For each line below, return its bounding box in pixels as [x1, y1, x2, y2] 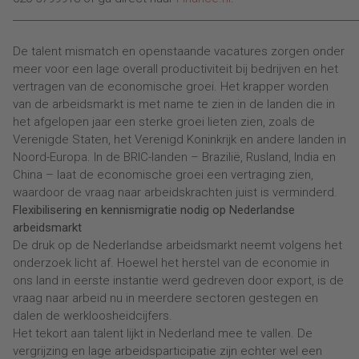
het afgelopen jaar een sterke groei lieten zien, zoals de [13, 115, 315, 130]
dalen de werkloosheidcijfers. [13, 309, 175, 324]
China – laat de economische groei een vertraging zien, [13, 167, 313, 183]
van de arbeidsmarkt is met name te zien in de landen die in [13, 97, 335, 112]
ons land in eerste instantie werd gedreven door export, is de [13, 273, 344, 288]
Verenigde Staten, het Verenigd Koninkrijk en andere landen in [13, 132, 346, 147]
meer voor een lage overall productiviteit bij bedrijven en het [13, 62, 338, 77]
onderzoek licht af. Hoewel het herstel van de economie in [13, 256, 329, 271]
